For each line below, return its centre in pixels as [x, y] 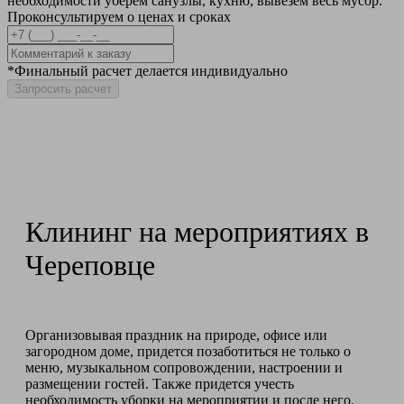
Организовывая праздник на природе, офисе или [176, 335]
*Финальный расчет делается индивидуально [147, 71]
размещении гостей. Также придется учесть [160, 384]
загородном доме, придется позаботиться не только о [188, 352]
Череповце [90, 266]
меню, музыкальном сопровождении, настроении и [184, 368]
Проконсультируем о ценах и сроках [119, 17]
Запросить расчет [63, 89]
